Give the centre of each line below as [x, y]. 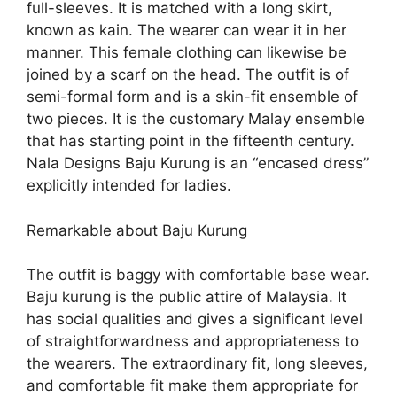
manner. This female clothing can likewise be [187, 53]
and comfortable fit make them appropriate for [192, 386]
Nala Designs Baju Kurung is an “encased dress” [198, 163]
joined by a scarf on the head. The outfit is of [188, 75]
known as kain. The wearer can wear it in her [187, 31]
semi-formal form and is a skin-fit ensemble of [192, 97]
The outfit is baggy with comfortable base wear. [198, 275]
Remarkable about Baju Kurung [137, 230]
